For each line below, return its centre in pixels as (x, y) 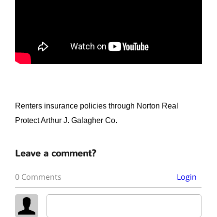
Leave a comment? (56, 153)
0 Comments (39, 177)
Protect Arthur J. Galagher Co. (66, 120)
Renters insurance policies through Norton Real (97, 106)
